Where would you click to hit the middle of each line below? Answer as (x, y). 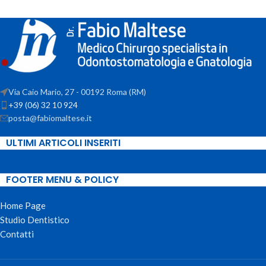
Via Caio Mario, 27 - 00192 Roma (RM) (77, 92)
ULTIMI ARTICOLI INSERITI (63, 143)
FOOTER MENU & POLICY (62, 180)
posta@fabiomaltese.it (50, 118)
